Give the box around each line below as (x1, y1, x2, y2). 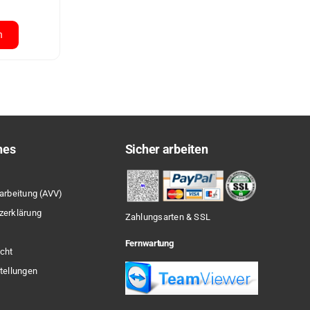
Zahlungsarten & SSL (125, 211, 211, 222)
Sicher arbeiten (125, 141, 208, 156)
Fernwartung (125, 237, 174, 248)
